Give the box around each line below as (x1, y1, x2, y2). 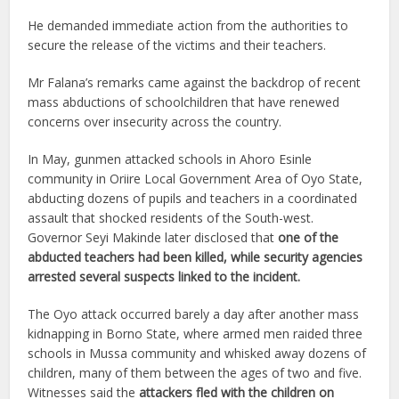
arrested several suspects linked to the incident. (28, 267, 301, 285)
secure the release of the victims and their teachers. (28, 36, 327, 53)
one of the (278, 228, 339, 246)
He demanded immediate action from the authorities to (28, 16, 349, 34)
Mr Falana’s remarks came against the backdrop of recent (28, 73, 362, 91)
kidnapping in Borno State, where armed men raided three (28, 324, 363, 342)
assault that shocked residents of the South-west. (28, 208, 314, 226)
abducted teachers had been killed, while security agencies (28, 248, 363, 265)
